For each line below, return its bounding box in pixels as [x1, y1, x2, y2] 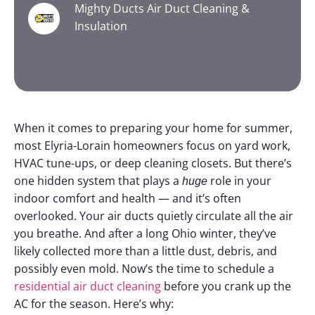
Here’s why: [113, 296, 174, 311]
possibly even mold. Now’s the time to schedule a [14, 261, 274, 276]
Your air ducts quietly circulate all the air [79, 208, 293, 224]
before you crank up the [161, 278, 291, 294]
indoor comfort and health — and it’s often [14, 191, 241, 206]
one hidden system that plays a [14, 173, 182, 188]
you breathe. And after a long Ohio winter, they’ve [14, 226, 276, 241]
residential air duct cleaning [14, 278, 161, 294]
